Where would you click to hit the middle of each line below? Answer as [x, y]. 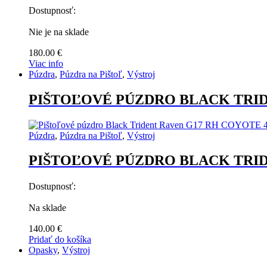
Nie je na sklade [59, 32]
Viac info [46, 63]
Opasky [43, 250]
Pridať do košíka [60, 240]
